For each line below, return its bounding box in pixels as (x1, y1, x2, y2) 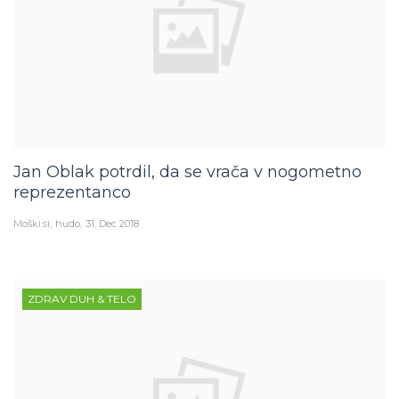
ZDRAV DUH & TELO (28, 292, 136, 305)
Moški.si (13, 217, 50, 231)
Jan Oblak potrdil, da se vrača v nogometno (13, 162, 362, 183)
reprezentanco (13, 183, 131, 203)
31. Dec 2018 (85, 217, 139, 231)
